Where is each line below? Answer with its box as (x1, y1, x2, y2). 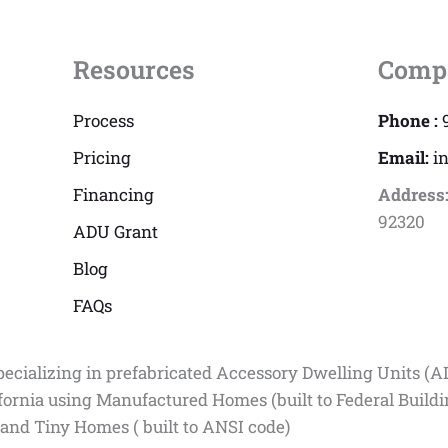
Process (72, 108, 134, 132)
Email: (377, 145, 433, 169)
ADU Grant (72, 219, 158, 243)
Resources (72, 52, 195, 86)
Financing (72, 182, 154, 206)
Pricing (72, 145, 131, 169)
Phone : (377, 108, 442, 132)
